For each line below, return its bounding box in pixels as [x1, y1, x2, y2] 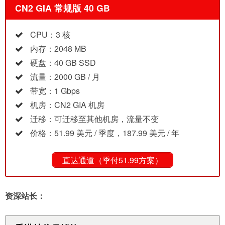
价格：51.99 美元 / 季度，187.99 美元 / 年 [30, 127, 179, 139]
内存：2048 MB [30, 42, 86, 54]
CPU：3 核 [30, 28, 70, 40]
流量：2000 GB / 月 [30, 70, 100, 82]
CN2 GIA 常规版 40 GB [15, 2, 110, 15]
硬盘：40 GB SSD [30, 56, 96, 68]
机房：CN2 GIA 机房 [30, 98, 104, 110]
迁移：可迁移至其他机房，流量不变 [30, 113, 159, 125]
